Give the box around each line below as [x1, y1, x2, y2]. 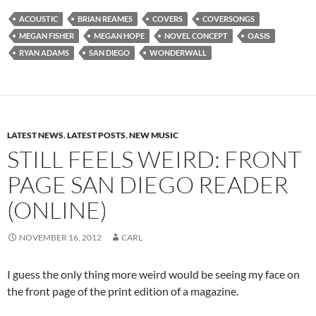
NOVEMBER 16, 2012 [19, 232, 102, 243]
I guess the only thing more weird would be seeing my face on [7, 267, 300, 281]
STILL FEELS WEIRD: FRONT [7, 145, 301, 174]
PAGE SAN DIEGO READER [7, 170, 288, 200]
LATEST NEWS [7, 130, 63, 141]
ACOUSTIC [19, 14, 58, 24]
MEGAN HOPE [94, 31, 145, 41]
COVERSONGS [202, 14, 255, 24]
